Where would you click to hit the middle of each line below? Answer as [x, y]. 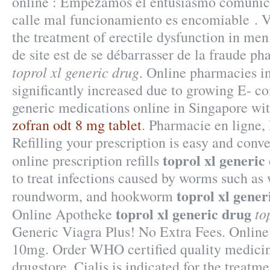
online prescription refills [87, 160]
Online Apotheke [64, 214]
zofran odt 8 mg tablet [77, 125]
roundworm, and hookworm [94, 196]
